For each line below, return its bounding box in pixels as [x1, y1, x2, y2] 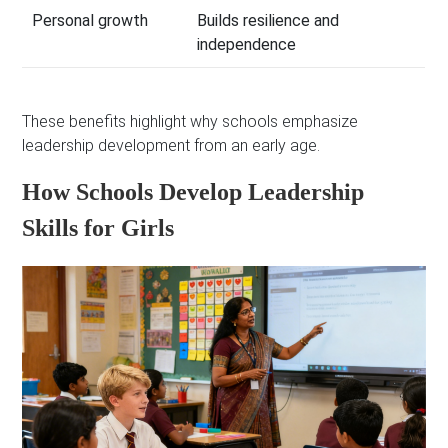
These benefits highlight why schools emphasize [22, 111, 359, 131]
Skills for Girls [22, 214, 175, 241]
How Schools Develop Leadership [22, 178, 365, 205]
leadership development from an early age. [22, 135, 321, 155]
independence [197, 35, 297, 55]
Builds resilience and [197, 11, 340, 31]
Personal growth [32, 11, 149, 31]
